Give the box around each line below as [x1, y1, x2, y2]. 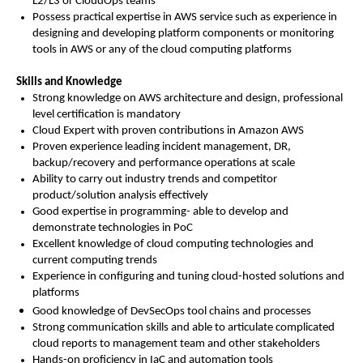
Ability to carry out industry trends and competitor [32, 173, 277, 186]
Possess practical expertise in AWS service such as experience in [32, 11, 337, 23]
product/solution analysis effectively [32, 189, 208, 202]
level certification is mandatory [32, 108, 181, 121]
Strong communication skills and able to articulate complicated [32, 321, 335, 334]
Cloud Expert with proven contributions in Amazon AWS [32, 124, 304, 137]
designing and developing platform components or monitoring [32, 27, 334, 40]
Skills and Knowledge [16, 75, 122, 88]
